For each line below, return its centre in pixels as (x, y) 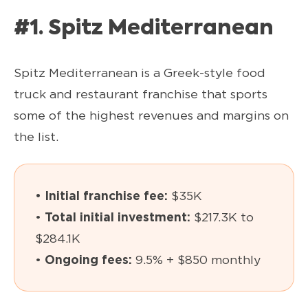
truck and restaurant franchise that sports (141, 94)
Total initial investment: (118, 217)
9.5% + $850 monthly (196, 260)
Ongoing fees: (88, 260)
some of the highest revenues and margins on (151, 115)
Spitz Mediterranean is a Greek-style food (140, 73)
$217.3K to (222, 217)
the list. (36, 137)
